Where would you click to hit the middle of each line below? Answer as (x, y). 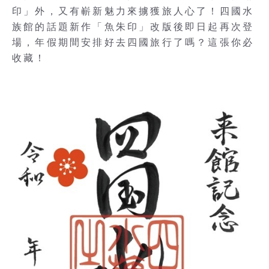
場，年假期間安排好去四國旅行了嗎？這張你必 (133, 42)
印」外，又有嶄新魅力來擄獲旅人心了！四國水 (133, 11)
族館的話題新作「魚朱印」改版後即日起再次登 (133, 27)
